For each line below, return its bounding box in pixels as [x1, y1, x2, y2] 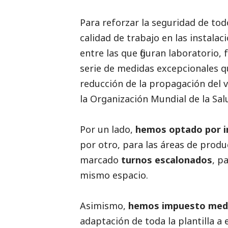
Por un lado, [80, 123, 135, 136]
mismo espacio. [80, 169, 151, 182]
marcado [80, 154, 119, 166]
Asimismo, [80, 199, 128, 212]
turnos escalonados [119, 154, 212, 166]
